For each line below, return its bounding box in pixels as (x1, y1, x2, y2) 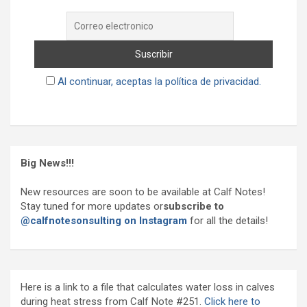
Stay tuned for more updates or (21, 200, 163, 212)
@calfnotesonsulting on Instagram (21, 214, 187, 227)
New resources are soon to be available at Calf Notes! (21, 186, 265, 198)
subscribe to (163, 200, 224, 212)
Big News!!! (21, 157, 74, 169)
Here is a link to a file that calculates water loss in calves (21, 281, 275, 293)
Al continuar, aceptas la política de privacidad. (58, 75, 261, 88)
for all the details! (190, 214, 268, 227)
